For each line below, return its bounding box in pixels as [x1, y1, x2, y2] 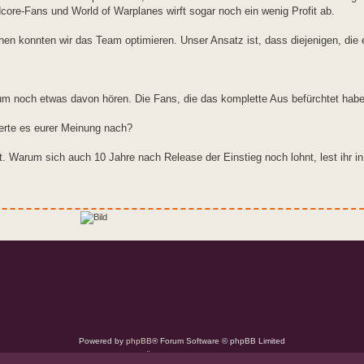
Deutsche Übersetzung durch [106, 351, 219, 361]
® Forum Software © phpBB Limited [152, 336, 285, 346]
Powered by [79, 336, 126, 346]
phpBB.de [219, 351, 258, 361]
